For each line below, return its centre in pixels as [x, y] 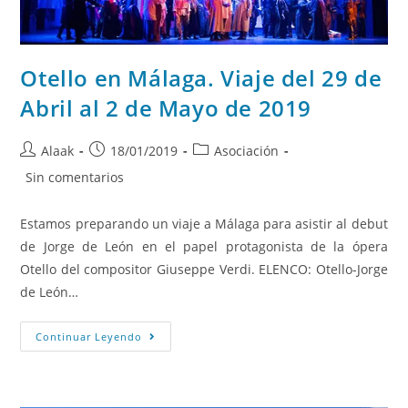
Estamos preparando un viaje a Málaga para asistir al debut [204, 224]
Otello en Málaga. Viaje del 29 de [201, 78]
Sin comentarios [75, 178]
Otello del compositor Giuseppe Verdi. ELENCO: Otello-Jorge [204, 270]
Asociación [247, 151]
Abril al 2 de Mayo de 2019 [166, 108]
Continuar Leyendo [89, 337]
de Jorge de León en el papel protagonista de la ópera [204, 247]
